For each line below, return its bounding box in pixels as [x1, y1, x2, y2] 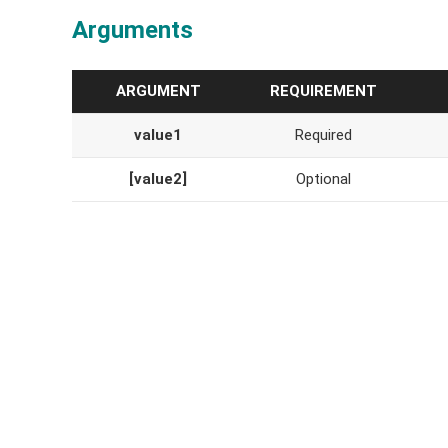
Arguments [72, 15, 193, 44]
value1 [134, 125, 182, 144]
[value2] [129, 169, 187, 188]
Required [295, 125, 352, 144]
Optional [296, 169, 351, 188]
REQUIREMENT [270, 81, 377, 100]
